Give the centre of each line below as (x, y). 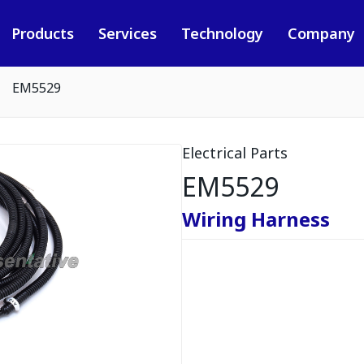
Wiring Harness (256, 219)
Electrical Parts (235, 153)
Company (321, 33)
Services (127, 33)
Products (42, 33)
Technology (222, 33)
